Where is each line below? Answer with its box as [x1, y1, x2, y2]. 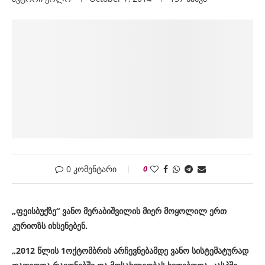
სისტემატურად [192, 245, 248, 257]
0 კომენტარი [66, 163, 117, 175]
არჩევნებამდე [114, 245, 168, 257]
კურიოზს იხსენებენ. [12, 220, 88, 232]
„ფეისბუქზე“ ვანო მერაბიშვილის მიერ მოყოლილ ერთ [12, 205, 227, 217]
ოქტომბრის [66, 245, 111, 257]
